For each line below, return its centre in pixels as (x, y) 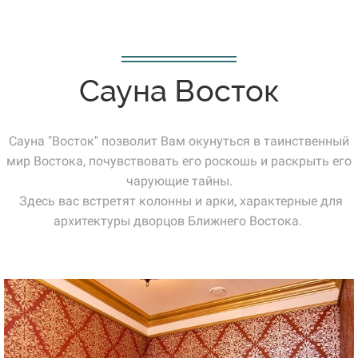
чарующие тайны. (179, 181)
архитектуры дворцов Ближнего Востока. (179, 221)
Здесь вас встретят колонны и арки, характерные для (179, 201)
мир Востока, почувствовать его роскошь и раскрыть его (179, 161)
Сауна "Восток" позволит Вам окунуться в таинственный (179, 141)
